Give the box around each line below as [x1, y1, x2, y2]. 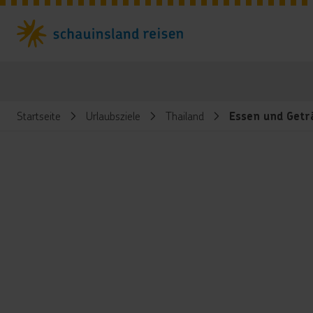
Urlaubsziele [86, 108, 140, 123]
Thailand [166, 108, 204, 123]
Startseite [17, 108, 61, 123]
